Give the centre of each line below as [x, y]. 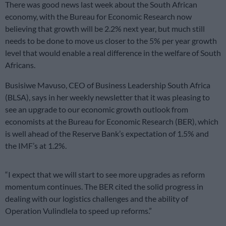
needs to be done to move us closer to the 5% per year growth [111, 40]
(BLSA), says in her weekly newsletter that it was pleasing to [107, 97]
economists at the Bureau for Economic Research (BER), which [112, 121]
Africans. [20, 65]
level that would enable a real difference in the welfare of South [113, 52]
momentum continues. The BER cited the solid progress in [104, 186]
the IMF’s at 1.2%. [36, 145]
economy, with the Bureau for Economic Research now [98, 16]
